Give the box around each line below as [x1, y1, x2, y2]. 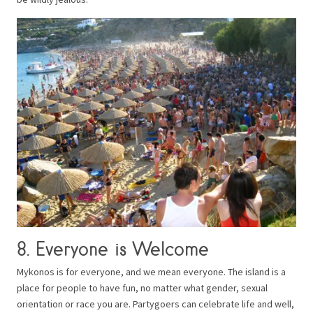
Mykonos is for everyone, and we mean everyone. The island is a [17, 265, 286, 279]
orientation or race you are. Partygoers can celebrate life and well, [17, 298, 294, 311]
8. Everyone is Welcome [17, 238, 209, 261]
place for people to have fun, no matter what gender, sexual [17, 282, 268, 295]
